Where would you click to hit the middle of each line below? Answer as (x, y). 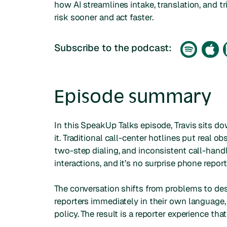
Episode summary (133, 96)
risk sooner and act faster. (104, 17)
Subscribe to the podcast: (113, 48)
